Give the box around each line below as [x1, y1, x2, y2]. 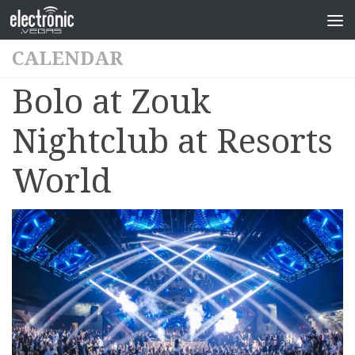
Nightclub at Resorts [12, 122, 333, 161]
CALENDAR [12, 48, 123, 70]
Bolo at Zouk [12, 82, 212, 121]
